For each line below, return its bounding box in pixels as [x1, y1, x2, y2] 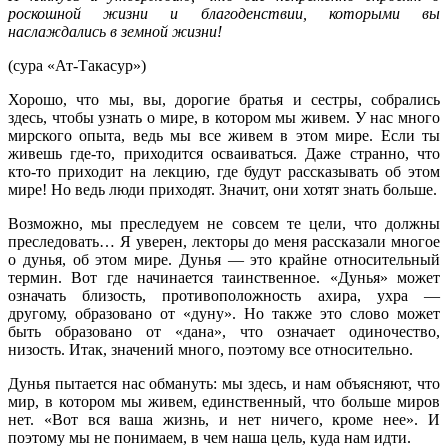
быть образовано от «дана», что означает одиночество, [8, 322, 440, 340]
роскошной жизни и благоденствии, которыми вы [8, 4, 440, 22]
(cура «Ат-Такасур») [8, 56, 146, 74]
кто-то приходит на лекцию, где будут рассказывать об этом [8, 162, 440, 180]
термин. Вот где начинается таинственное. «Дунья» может [8, 268, 440, 286]
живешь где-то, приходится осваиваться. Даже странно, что [8, 144, 440, 162]
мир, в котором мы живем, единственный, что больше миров [8, 392, 440, 410]
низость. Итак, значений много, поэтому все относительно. [8, 340, 413, 358]
